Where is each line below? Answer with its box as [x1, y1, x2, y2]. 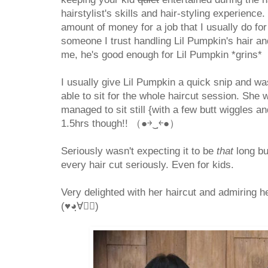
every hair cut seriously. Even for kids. [61, 159, 234, 171]
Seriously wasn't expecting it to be [61, 145, 217, 157]
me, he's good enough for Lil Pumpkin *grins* [61, 49, 262, 61]
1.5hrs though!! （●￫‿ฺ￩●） [61, 118, 179, 130]
